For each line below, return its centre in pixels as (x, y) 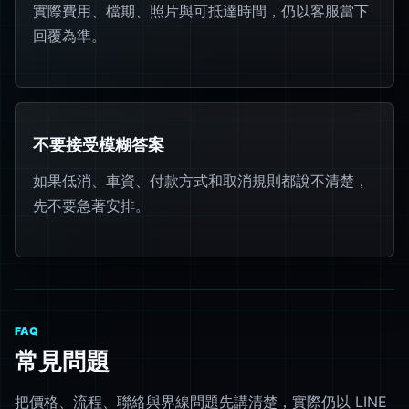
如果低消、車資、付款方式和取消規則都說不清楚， (201, 180)
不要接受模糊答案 (99, 144)
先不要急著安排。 (92, 205)
